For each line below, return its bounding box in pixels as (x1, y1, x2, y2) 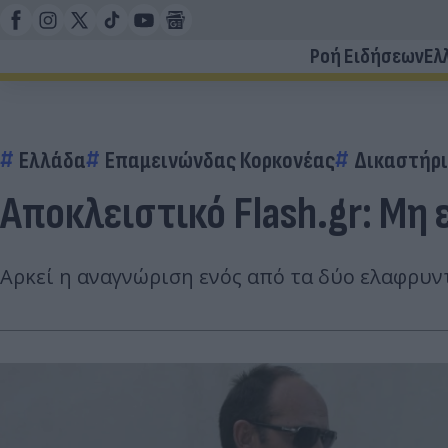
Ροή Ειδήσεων (310, 43, 424, 70)
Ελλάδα (19, 146, 86, 175)
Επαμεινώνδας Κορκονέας (105, 146, 335, 175)
